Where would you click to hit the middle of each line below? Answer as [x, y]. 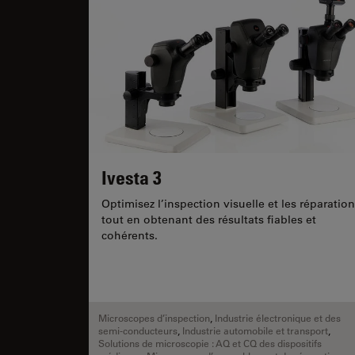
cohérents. [130, 235]
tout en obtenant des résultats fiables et [209, 219]
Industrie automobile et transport [255, 331]
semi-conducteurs [138, 331]
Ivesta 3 [132, 177]
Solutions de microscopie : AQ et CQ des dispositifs [210, 344]
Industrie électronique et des [278, 318]
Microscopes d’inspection [154, 318]
